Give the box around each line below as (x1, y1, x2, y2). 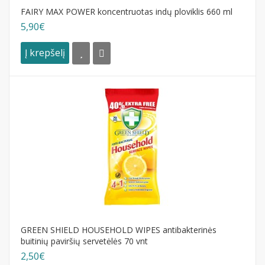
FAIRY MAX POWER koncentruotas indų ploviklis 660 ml (21, 5, 232, 17)
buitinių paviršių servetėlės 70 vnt (21, 235, 148, 247)
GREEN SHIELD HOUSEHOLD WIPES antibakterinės (21, 224, 216, 235)
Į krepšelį (25, 46, 65, 60)
